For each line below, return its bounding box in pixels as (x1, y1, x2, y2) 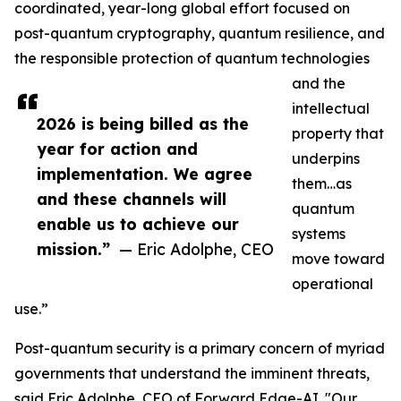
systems (292, 225, 346, 243)
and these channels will (37, 189, 226, 209)
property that (292, 124, 384, 143)
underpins (292, 149, 360, 168)
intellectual (292, 99, 370, 118)
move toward (292, 250, 385, 269)
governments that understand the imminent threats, (14, 364, 370, 383)
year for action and (37, 139, 198, 159)
